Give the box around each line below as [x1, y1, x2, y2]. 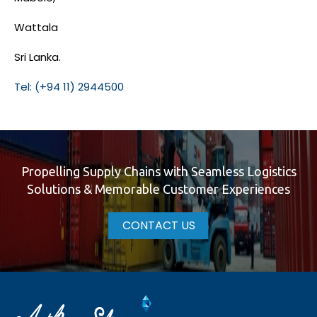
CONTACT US [122, 217, 195, 234]
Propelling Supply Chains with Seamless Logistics [21, 164, 296, 178]
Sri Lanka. [14, 50, 61, 64]
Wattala [14, 20, 58, 35]
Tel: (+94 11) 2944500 [14, 79, 124, 94]
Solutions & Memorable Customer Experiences [27, 182, 290, 196]
